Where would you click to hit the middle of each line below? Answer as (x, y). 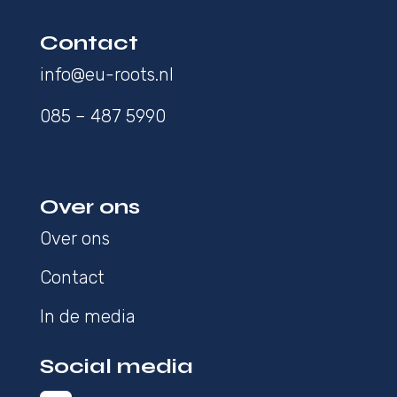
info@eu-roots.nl (106, 74)
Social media (119, 366)
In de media (87, 316)
